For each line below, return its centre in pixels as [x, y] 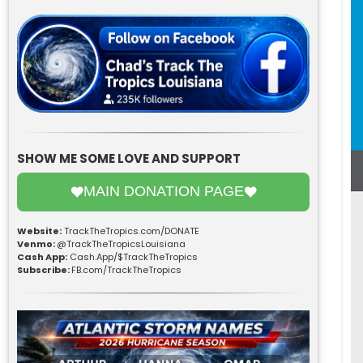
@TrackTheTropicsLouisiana [121, 243]
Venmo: [37, 243]
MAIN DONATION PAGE [163, 192]
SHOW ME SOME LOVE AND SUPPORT [129, 158]
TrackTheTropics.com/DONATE [132, 231]
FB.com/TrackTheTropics [126, 269]
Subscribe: [44, 269]
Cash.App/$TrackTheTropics [134, 256]
